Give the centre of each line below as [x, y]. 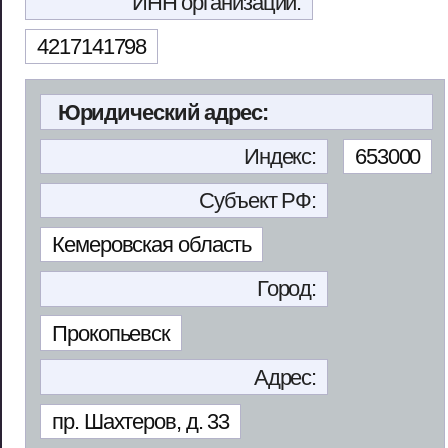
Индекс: [280, 156]
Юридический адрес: [162, 112]
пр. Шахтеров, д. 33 [141, 421]
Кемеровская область [152, 245]
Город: [286, 289]
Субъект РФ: [258, 200]
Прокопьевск [111, 333]
